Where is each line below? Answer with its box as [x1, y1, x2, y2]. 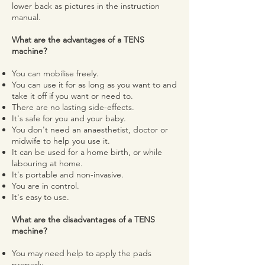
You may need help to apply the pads [12, 248, 151, 258]
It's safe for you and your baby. [12, 113, 126, 124]
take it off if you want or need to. [12, 91, 133, 101]
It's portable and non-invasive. [12, 169, 124, 180]
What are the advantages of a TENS [12, 34, 144, 45]
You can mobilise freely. [12, 68, 99, 79]
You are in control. [12, 180, 79, 191]
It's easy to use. [12, 192, 69, 202]
